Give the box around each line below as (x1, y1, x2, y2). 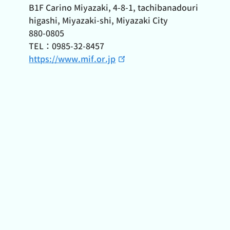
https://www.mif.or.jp (29, 53, 116, 65)
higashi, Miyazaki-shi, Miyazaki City (29, 15, 168, 26)
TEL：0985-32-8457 (29, 41, 105, 52)
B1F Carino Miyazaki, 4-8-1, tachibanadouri (29, 2, 199, 13)
